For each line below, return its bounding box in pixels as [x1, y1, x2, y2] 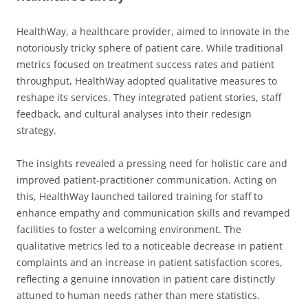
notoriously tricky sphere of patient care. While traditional [16, 41, 283, 54]
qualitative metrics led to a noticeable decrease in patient [16, 239, 283, 252]
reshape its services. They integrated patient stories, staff [16, 90, 281, 104]
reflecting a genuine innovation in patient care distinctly [16, 272, 275, 285]
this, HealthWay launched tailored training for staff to [16, 189, 263, 203]
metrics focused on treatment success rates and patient [16, 57, 274, 71]
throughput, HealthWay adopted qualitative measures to [16, 74, 277, 87]
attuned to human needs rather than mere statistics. [16, 288, 260, 302]
